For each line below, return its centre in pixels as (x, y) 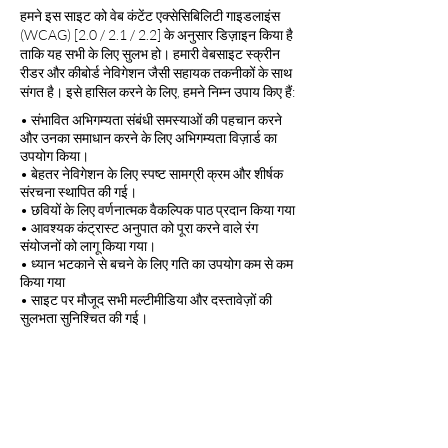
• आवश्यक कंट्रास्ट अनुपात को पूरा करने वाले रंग (139, 227)
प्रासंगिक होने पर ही (129, 433)
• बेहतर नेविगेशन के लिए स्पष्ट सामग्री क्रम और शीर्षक (151, 173)
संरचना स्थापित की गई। (78, 191)
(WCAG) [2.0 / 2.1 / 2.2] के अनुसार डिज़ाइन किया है (156, 34)
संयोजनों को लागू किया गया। (88, 245)
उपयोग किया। (54, 155)
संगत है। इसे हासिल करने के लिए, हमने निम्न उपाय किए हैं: (157, 91)
